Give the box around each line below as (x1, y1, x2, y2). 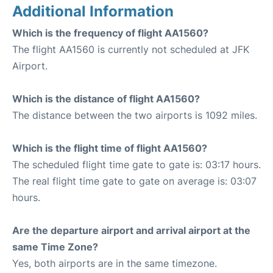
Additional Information (12, 2, 174, 20)
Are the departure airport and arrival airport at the (12, 224, 250, 236)
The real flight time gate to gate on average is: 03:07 (12, 175, 257, 187)
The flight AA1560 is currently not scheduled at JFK (12, 43, 249, 55)
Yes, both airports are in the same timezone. (12, 257, 217, 269)
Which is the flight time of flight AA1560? (12, 142, 207, 154)
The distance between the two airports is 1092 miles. (12, 109, 257, 121)
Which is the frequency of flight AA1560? (12, 27, 208, 39)
